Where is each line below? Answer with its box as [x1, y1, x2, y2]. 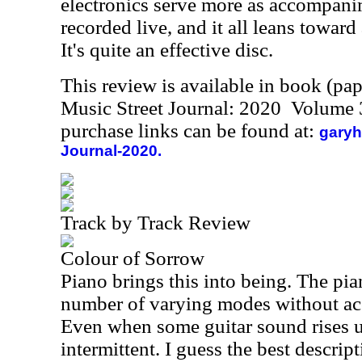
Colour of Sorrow [61, 247, 204, 269]
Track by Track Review [61, 212, 250, 234]
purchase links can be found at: [61, 120, 319, 141]
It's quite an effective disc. [61, 39, 273, 61]
